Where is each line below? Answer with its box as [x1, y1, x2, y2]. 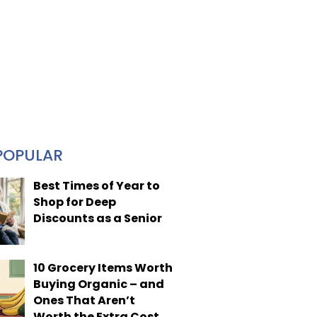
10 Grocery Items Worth [33, 259, 173, 276]
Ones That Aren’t [33, 292, 135, 309]
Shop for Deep [33, 194, 116, 210]
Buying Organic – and [33, 275, 164, 292]
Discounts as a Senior [33, 210, 162, 226]
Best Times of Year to [33, 178, 160, 194]
